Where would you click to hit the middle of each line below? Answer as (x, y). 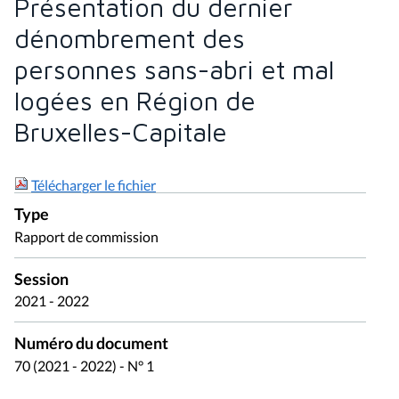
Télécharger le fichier (94, 184)
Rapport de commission (86, 236)
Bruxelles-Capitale (121, 131)
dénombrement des (130, 38)
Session (41, 279)
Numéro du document (91, 344)
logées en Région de (135, 100)
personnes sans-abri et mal (174, 69)
